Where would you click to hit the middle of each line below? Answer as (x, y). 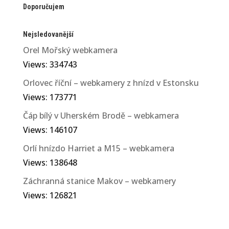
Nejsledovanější (48, 34)
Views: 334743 (50, 64)
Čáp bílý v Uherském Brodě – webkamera (101, 115)
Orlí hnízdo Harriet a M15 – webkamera (98, 148)
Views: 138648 (50, 162)
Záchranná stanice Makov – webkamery (99, 181)
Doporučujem (43, 6)
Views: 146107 (50, 130)
